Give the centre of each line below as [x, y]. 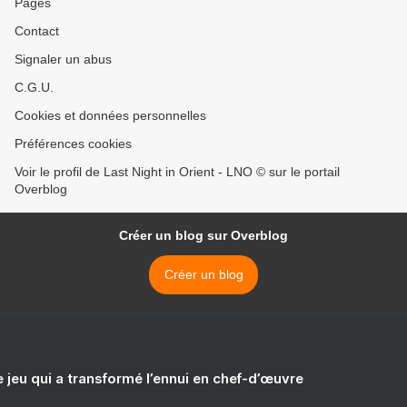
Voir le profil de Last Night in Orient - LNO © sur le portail [177, 172]
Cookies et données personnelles [110, 116]
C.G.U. [34, 88]
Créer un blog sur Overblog [203, 236]
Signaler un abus [63, 60]
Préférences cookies [73, 144]
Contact [37, 31]
